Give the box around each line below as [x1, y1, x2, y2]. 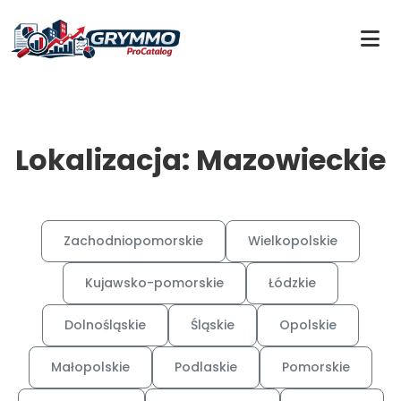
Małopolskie [51, 358, 130, 376]
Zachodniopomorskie [64, 232, 203, 250]
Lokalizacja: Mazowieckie [15, 140, 386, 180]
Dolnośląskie [64, 316, 146, 334]
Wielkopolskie [248, 232, 337, 250]
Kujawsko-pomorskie [85, 274, 224, 292]
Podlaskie [175, 358, 237, 376]
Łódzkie [269, 274, 316, 292]
